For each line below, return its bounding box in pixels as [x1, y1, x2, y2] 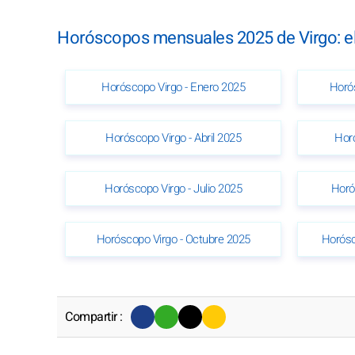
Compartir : [65, 307, 123, 326]
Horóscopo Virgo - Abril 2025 [105, 128, 242, 147]
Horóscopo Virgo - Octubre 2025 [96, 230, 250, 248]
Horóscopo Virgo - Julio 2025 [105, 179, 242, 197]
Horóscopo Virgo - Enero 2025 [101, 78, 246, 96]
